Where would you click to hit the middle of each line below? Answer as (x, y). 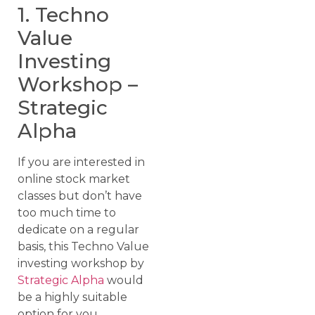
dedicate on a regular (78, 229)
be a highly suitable (72, 297)
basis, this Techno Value (83, 246)
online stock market (74, 179)
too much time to (67, 212)
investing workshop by (81, 263)
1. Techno (63, 14)
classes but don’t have (80, 195)
